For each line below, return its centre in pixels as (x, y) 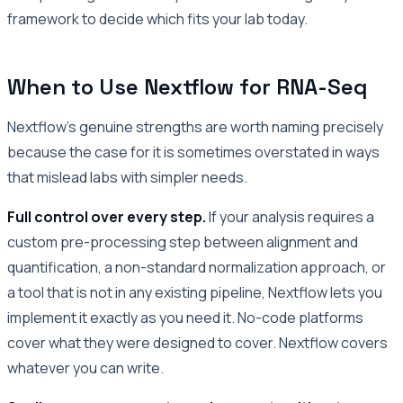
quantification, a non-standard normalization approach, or (197, 267)
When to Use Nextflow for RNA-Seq (188, 86)
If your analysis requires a (290, 216)
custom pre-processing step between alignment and (183, 242)
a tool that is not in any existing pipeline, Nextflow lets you (195, 292)
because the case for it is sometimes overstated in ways (193, 152)
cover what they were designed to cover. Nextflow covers (197, 342)
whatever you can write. (85, 367)
